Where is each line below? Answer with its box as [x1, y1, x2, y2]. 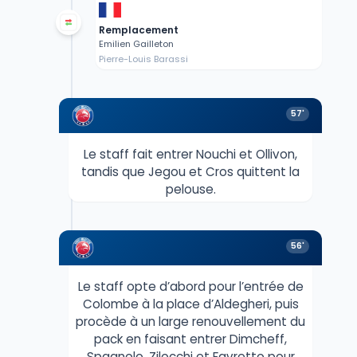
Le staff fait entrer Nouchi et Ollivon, [84, 145, 297, 163]
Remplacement [98, 22, 178, 37]
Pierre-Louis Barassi [98, 52, 188, 65]
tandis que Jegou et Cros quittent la [81, 163, 300, 180]
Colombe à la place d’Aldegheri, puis [82, 295, 299, 312]
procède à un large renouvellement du [76, 312, 305, 330]
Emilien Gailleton [98, 37, 174, 50]
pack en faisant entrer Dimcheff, [94, 330, 287, 347]
